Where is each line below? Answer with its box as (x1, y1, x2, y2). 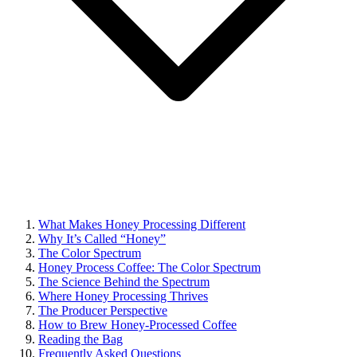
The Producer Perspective (38, 303, 167, 317)
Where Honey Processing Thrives (38, 288, 208, 303)
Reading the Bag (38, 331, 123, 346)
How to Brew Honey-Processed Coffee (38, 317, 237, 331)
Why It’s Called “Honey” (38, 231, 166, 245)
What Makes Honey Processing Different (38, 217, 245, 231)
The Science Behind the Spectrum (38, 274, 210, 288)
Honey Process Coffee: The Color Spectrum (38, 260, 261, 274)
